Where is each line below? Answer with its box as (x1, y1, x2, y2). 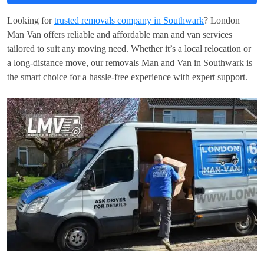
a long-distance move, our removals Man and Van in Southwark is (7, 58, 252, 68)
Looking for (7, 15, 54, 26)
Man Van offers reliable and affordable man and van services (7, 29, 232, 40)
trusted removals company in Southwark (54, 15, 204, 26)
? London (204, 15, 240, 26)
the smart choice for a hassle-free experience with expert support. (7, 72, 247, 82)
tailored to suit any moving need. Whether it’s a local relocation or (7, 44, 251, 54)
